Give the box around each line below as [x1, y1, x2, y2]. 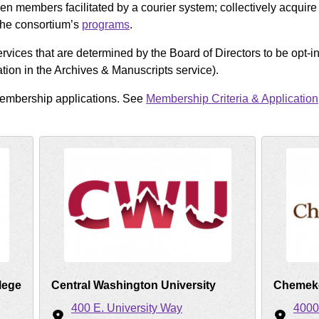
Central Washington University [51, 279, 216, 291]
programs [82, 19, 130, 31]
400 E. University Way [71, 302, 182, 314]
